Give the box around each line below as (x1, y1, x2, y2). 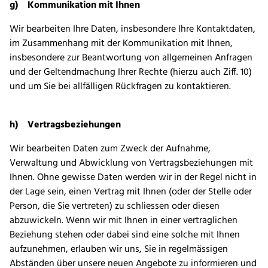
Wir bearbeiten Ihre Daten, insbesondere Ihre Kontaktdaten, (10, 22, 255, 38)
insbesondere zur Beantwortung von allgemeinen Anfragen (10, 50, 252, 66)
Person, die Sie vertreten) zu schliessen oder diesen (10, 199, 220, 215)
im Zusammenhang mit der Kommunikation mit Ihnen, (10, 36, 233, 52)
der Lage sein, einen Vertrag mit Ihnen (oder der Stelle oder (10, 184, 252, 200)
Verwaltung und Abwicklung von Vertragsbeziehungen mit (10, 156, 253, 172)
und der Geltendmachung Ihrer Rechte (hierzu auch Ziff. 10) (10, 65, 252, 81)
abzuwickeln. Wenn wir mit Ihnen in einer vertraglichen (10, 213, 237, 229)
